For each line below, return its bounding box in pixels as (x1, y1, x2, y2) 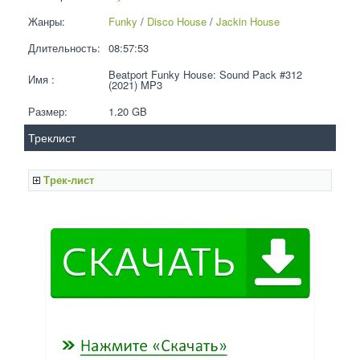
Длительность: (28, 39, 100, 55)
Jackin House (216, 13, 280, 29)
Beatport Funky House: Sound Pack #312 (108, 66, 302, 82)
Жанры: (28, 13, 65, 29)
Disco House (147, 13, 207, 29)
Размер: (28, 103, 67, 119)
